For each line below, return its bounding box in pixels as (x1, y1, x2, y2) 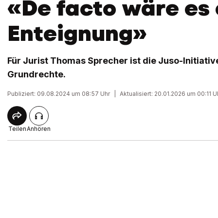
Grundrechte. (7, 69, 66, 79)
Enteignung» (7, 19, 146, 48)
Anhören (27, 125, 51, 132)
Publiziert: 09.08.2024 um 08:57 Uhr (7, 90, 110, 97)
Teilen (8, 125, 26, 132)
